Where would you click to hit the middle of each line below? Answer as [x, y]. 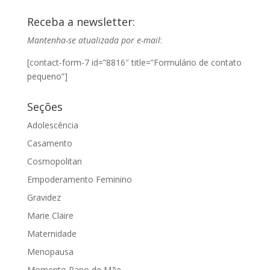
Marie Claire [50, 216]
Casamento [49, 143]
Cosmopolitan [54, 162]
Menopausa [50, 252]
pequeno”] [47, 77]
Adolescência [52, 125]
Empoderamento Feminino [79, 180]
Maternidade [52, 234]
